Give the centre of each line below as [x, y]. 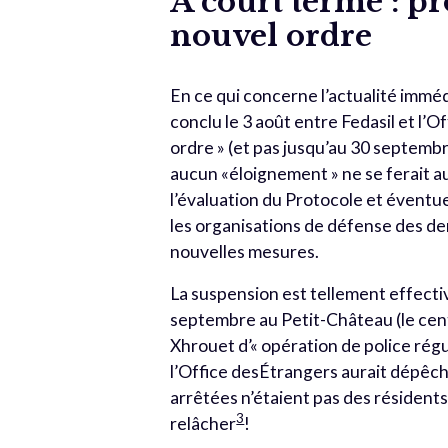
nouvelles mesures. [245, 251]
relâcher [203, 423]
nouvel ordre [271, 36]
